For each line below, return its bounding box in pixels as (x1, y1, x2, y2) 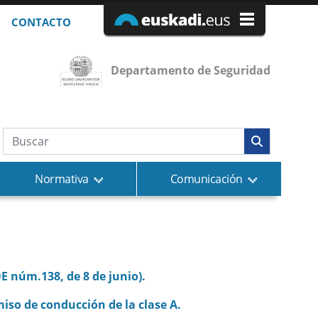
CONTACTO (11, 15, 71, 29)
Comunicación (170, 171, 243, 187)
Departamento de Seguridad (110, 62, 270, 79)
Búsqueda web (1, 128, 120, 151)
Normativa (35, 171, 89, 187)
